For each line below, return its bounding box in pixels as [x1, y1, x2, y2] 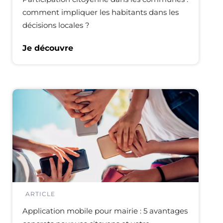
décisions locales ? [22, 20, 90, 30]
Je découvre [22, 43, 73, 53]
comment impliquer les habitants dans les [22, 7, 179, 17]
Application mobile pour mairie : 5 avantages [22, 206, 188, 216]
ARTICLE [25, 190, 55, 198]
